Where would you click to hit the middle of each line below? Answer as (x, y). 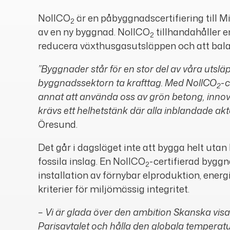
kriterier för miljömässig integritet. (114, 189)
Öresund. (58, 124)
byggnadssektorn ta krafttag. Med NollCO (127, 83)
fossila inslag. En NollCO (92, 161)
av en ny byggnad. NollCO (94, 32)
